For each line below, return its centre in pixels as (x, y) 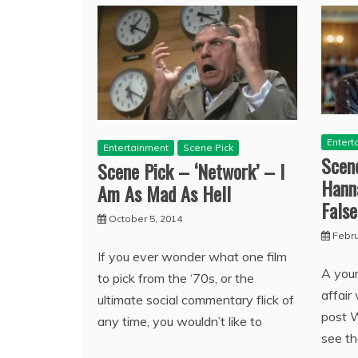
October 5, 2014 (145, 219)
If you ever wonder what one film (192, 257)
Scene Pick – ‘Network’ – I (191, 171)
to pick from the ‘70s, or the (176, 278)
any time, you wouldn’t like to (180, 322)
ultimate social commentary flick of (196, 300)
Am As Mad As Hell (164, 194)
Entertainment (136, 148)
